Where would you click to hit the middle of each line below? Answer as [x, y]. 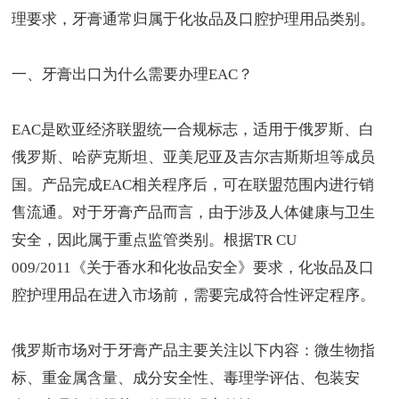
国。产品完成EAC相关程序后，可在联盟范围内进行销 [193, 185]
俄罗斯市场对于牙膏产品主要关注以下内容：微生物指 [194, 351]
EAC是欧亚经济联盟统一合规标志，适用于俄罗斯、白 [193, 130]
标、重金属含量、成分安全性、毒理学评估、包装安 [186, 379]
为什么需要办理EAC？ [178, 75]
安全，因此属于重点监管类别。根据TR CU [155, 240]
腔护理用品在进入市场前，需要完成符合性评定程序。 [194, 296]
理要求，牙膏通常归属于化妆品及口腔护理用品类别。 [194, 20]
